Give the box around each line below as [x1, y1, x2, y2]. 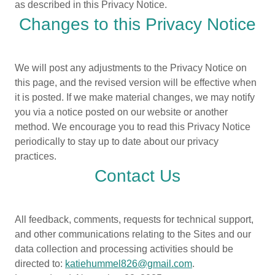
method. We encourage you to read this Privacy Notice [15, 122, 250, 132]
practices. [15, 151, 56, 161]
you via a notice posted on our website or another [15, 107, 228, 117]
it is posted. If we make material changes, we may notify [15, 92, 255, 103]
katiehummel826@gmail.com [65, 258, 192, 269]
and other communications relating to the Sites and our [15, 229, 251, 239]
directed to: [15, 258, 65, 269]
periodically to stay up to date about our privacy [15, 136, 219, 147]
